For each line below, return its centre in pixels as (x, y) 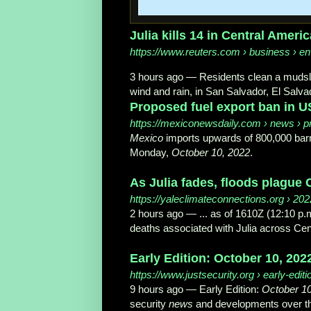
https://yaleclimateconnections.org (207, 199)
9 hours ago (157, 289)
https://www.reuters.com (185, 51)
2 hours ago (157, 214)
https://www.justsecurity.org (192, 275)
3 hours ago (157, 77)
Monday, (151, 153)
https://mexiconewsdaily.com (195, 124)
